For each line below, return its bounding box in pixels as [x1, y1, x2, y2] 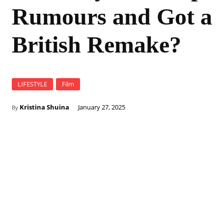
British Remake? [12, 31, 181, 57]
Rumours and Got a [12, 3, 212, 29]
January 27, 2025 [78, 103, 125, 111]
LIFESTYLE [18, 80, 47, 88]
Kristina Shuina [20, 103, 69, 111]
